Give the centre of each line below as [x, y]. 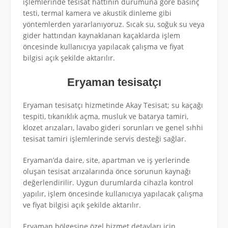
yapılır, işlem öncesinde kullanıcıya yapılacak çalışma [113, 194]
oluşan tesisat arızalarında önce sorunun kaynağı [107, 171]
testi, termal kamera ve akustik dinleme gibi [97, 13]
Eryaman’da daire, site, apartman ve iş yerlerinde [106, 160]
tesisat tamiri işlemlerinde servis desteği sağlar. [105, 139]
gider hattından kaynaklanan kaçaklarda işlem [102, 36]
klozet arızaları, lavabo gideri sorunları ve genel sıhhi [113, 127]
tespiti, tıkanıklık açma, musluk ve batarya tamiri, [106, 116]
